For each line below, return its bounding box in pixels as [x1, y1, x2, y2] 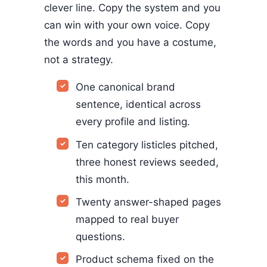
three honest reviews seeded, [76, 156, 219, 168]
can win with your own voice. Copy [44, 18, 210, 31]
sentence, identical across [76, 98, 201, 111]
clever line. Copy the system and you [44, 1, 221, 14]
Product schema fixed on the [76, 253, 215, 266]
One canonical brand [76, 81, 176, 94]
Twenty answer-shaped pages [76, 196, 222, 209]
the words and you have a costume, [44, 36, 216, 48]
